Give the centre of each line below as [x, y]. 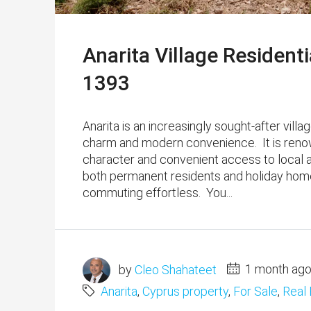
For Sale [255, 292]
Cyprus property [185, 292]
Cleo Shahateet [176, 269]
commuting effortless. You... [158, 192]
